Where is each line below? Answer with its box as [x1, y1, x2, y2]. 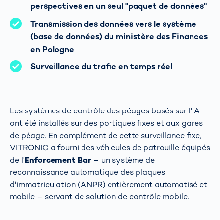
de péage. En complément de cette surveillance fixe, [10, 130, 201, 140]
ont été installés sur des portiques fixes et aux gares [10, 117, 203, 128]
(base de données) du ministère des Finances [30, 31, 208, 42]
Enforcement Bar [25, 154, 91, 165]
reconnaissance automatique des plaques [10, 166, 165, 177]
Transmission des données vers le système [30, 18, 196, 29]
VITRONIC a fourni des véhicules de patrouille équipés [10, 142, 210, 153]
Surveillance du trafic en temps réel [30, 61, 172, 72]
